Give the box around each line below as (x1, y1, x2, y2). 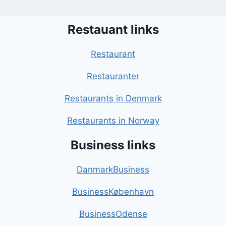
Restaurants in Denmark (64, 93, 162, 104)
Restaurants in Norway (67, 116, 159, 126)
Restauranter (87, 71, 139, 82)
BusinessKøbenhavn (72, 187, 154, 197)
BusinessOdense (79, 209, 147, 219)
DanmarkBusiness (77, 164, 149, 175)
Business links (71, 138, 155, 153)
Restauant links (67, 22, 159, 37)
